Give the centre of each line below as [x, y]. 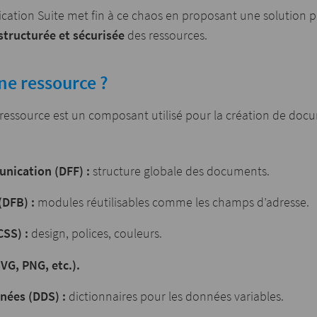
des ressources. [166, 35]
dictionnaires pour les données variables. [176, 296]
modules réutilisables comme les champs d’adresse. [173, 202]
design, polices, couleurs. [96, 234]
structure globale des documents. [179, 171]
